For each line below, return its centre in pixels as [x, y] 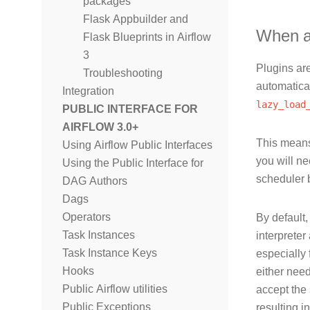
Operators [86, 217]
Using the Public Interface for [133, 163]
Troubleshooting [123, 73]
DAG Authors [95, 181]
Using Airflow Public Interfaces [137, 145]
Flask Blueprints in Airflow [147, 37]
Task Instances [99, 235]
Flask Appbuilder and [136, 19]
